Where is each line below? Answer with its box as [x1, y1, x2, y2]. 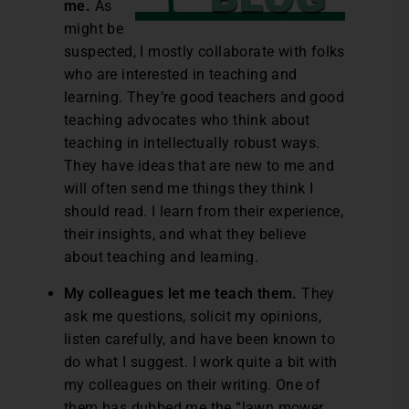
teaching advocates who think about [64, 111, 310, 130]
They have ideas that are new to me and [64, 157, 335, 175]
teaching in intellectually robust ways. [64, 134, 320, 152]
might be [64, 20, 124, 38]
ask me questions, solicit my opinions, [64, 308, 322, 326]
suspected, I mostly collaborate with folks [64, 43, 345, 61]
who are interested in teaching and [64, 66, 298, 84]
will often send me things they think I [64, 180, 314, 198]
